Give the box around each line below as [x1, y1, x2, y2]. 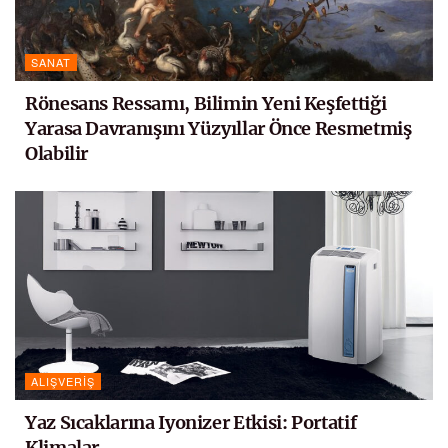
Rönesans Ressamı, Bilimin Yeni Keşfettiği [25, 91, 387, 115]
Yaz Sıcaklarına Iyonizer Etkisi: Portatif [25, 410, 357, 434]
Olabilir [25, 141, 89, 165]
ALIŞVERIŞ [31, 372, 95, 389]
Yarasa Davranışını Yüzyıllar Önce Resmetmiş [25, 116, 412, 140]
